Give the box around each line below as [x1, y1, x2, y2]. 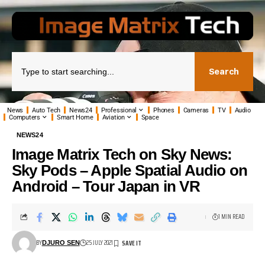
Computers [9, 113, 41, 121]
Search [208, 66, 239, 77]
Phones [153, 106, 174, 114]
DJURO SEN [41, 238, 80, 246]
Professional [101, 106, 137, 114]
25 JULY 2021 [86, 237, 113, 248]
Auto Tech [32, 106, 61, 114]
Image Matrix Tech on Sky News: [12, 145, 232, 163]
